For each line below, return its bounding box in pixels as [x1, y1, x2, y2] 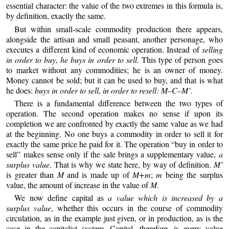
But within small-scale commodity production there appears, [14, 23, 223, 34]
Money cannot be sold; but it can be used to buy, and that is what [6, 74, 223, 85]
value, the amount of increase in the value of [6, 179, 151, 190]
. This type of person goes [136, 54, 223, 65]
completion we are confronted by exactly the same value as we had [6, 118, 223, 129]
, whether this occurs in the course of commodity [51, 202, 223, 214]
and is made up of [63, 169, 133, 180]
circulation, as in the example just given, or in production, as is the [6, 213, 223, 224]
